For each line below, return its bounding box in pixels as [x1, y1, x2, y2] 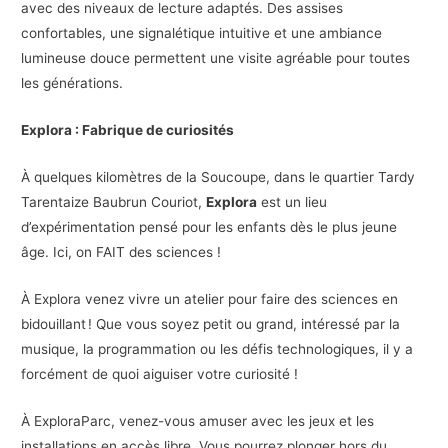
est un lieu [257, 193, 328, 210]
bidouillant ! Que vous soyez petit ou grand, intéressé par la [21, 315, 401, 332]
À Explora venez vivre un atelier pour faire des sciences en [21, 290, 399, 307]
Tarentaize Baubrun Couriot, [21, 193, 207, 210]
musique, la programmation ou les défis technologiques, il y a [21, 340, 414, 357]
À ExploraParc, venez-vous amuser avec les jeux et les [21, 412, 375, 429]
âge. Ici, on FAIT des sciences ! [21, 243, 222, 260]
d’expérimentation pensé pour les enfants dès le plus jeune [21, 218, 398, 235]
